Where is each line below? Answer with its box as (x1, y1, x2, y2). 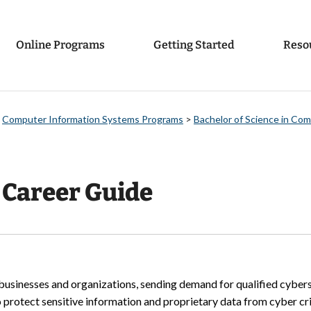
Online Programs (16, 38, 105, 52)
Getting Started (153, 38, 235, 52)
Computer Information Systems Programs (2, 113, 183, 126)
